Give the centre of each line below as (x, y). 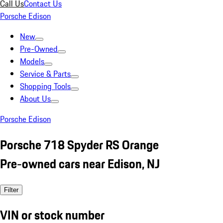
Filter (11, 190)
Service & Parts (45, 74)
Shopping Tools (45, 86)
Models (32, 61)
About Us (35, 99)
